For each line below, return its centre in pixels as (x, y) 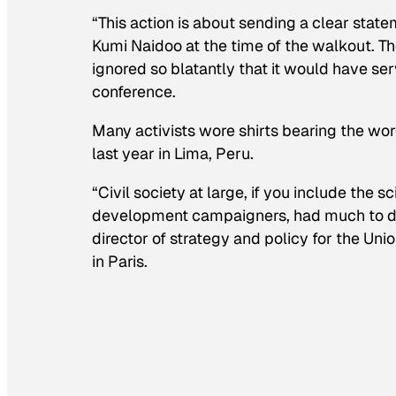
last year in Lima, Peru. (173, 153)
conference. (134, 92)
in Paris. (120, 261)
